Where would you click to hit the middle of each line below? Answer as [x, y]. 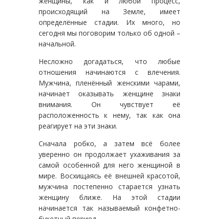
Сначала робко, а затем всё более [109, 143]
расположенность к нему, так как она [109, 115]
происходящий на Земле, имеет [109, 11]
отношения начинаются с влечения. [109, 72]
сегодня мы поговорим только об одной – [109, 33]
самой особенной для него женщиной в [109, 165]
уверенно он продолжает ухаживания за [109, 154]
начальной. [57, 44]
